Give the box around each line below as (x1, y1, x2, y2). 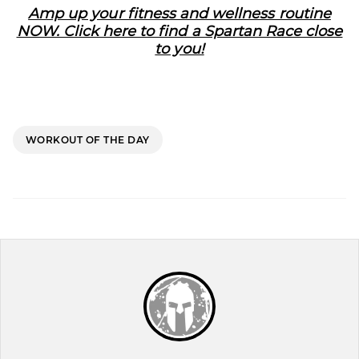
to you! (155, 39, 204, 58)
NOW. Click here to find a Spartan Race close (16, 22, 343, 40)
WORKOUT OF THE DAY (26, 133, 150, 146)
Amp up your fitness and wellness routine (28, 4, 331, 22)
